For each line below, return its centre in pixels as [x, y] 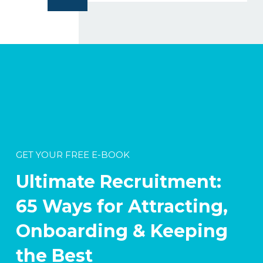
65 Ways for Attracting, [122, 206]
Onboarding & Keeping [122, 231]
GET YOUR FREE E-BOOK [73, 154]
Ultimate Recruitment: [119, 181]
